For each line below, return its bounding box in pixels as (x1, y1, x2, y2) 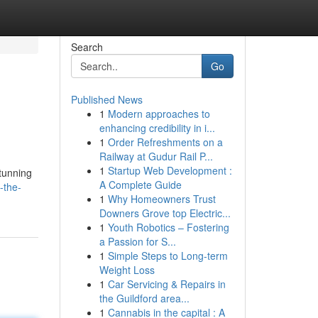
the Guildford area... (99, 291, 190, 305)
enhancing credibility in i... (99, 121, 215, 135)
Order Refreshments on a (107, 135, 223, 149)
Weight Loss (99, 263, 155, 277)
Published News (70, 92, 143, 106)
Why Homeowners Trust (107, 192, 216, 206)
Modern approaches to (107, 106, 210, 121)
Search (70, 40, 103, 54)
